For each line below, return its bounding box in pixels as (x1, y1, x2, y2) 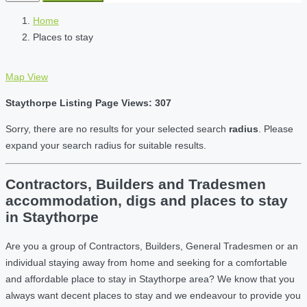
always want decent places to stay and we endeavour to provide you (5, 289, 301, 301)
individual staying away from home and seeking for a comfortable (5, 256, 287, 268)
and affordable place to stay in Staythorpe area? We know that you (5, 273, 295, 284)
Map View (5, 71, 48, 82)
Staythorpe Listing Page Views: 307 (5, 97, 171, 108)
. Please (258, 123, 293, 134)
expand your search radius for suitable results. (5, 140, 206, 151)
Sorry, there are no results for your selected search (5, 123, 229, 134)
